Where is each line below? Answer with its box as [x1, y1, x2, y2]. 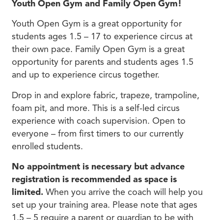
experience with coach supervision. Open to [12, 115, 186, 126]
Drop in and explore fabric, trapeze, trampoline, [12, 89, 199, 101]
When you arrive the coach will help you [46, 186, 203, 197]
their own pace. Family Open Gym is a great [12, 44, 185, 55]
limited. [12, 186, 46, 197]
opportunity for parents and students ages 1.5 [12, 56, 193, 68]
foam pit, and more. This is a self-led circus [12, 102, 180, 113]
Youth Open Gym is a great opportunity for [12, 18, 182, 29]
